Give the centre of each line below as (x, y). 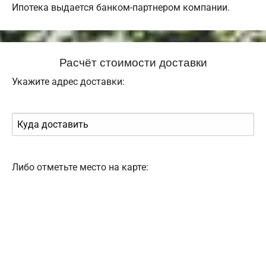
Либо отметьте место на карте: (80, 167)
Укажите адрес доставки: (68, 82)
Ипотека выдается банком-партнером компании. (121, 8)
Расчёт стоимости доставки (133, 62)
